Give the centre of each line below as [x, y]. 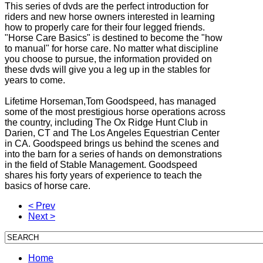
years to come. [35, 80]
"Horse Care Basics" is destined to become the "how [114, 38]
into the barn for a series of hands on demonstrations [113, 154]
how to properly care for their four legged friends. [105, 27]
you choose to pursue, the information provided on [108, 59]
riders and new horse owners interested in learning [110, 16]
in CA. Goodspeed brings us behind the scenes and [112, 143]
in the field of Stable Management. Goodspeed [101, 164]
